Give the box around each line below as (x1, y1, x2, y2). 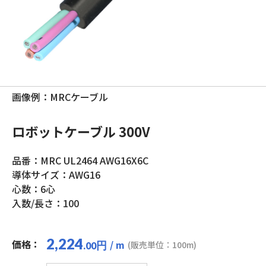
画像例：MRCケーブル (12, 90, 108, 104)
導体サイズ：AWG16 (12, 167, 100, 182)
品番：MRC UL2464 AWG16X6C (12, 153, 148, 167)
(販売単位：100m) (128, 239, 197, 251)
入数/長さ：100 (12, 196, 79, 210)
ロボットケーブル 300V (12, 122, 150, 141)
